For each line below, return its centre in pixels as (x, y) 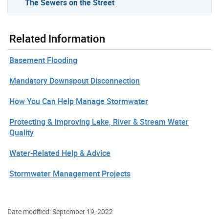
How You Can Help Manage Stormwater (79, 101)
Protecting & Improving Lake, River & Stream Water (99, 121)
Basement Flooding (43, 60)
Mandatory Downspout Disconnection (75, 80)
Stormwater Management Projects (70, 173)
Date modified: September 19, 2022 (60, 211)
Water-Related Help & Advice (60, 153)
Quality (22, 132)
